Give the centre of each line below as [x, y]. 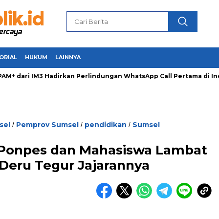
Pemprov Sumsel [47, 125]
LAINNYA [68, 57]
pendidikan [106, 125]
